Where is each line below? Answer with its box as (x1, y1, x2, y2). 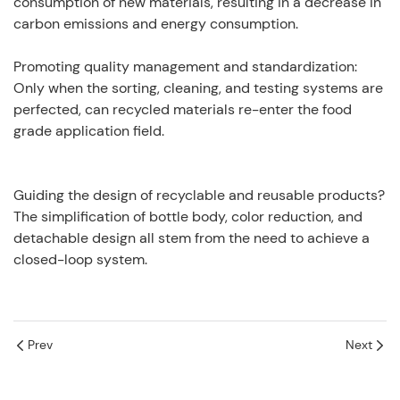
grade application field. (13, 121, 164, 140)
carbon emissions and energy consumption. (13, 13, 298, 33)
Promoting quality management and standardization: (13, 56, 357, 76)
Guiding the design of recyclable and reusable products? (13, 185, 385, 204)
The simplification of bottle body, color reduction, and (13, 206, 362, 226)
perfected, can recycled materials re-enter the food (13, 99, 352, 119)
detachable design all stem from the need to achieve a (13, 228, 370, 247)
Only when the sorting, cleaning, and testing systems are (13, 78, 383, 97)
